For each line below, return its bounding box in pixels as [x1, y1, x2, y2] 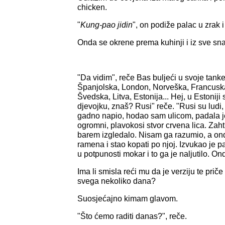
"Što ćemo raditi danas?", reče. [77, 211, 187, 220]
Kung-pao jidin [80, 20, 133, 29]
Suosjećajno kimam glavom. [77, 194, 178, 203]
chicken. [77, 3, 107, 12]
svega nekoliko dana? [77, 176, 156, 185]
